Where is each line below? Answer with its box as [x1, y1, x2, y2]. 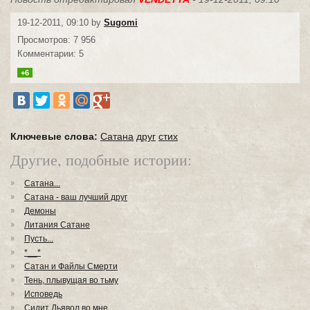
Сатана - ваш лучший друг [24, 192, 127, 202]
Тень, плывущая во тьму [24, 275, 118, 285]
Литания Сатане [24, 220, 90, 230]
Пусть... [24, 234, 53, 244]
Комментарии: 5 [17, 48, 84, 59]
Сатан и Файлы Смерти [24, 262, 118, 271]
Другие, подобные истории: [10, 149, 192, 170]
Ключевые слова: [10, 131, 98, 142]
